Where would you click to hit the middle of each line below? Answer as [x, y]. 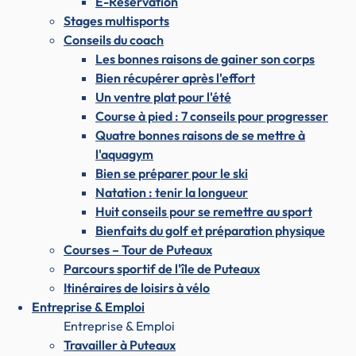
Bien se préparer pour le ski [172, 174]
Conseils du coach [114, 40]
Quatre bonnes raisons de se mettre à [200, 135]
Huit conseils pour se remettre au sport [204, 212]
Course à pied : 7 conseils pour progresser [212, 116]
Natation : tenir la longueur [172, 193]
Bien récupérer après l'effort [175, 78]
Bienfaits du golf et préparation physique [210, 231]
